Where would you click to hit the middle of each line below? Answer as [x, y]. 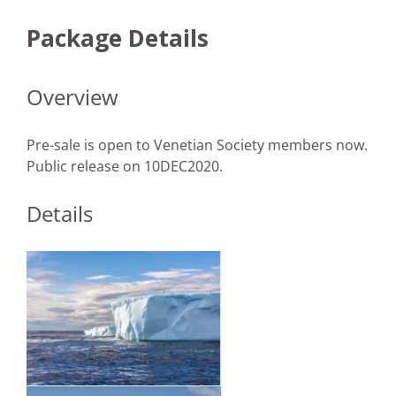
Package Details [118, 38]
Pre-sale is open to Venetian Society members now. [197, 145]
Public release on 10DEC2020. [125, 167]
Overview [72, 97]
